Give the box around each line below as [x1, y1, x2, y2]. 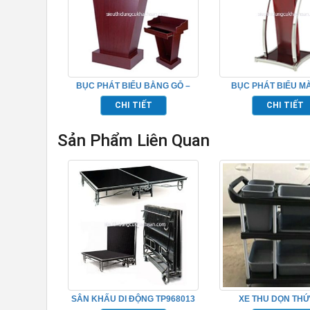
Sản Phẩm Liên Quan [57, 131, 210, 151]
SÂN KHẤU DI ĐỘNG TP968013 [71, 293, 196, 304]
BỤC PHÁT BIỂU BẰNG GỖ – [76, 81, 191, 91]
